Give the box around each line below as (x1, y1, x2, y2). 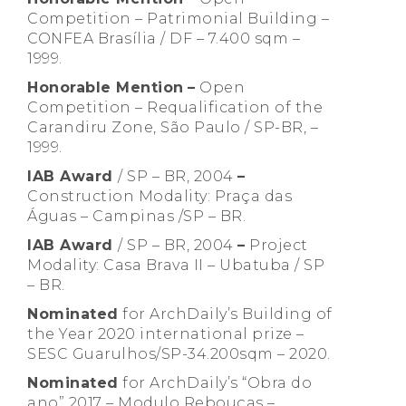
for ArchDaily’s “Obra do (118, 374, 312, 392)
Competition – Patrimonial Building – (27, 10, 329, 28)
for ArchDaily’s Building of (118, 305, 333, 324)
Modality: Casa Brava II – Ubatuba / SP (27, 256, 324, 275)
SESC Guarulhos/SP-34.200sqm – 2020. (27, 345, 331, 363)
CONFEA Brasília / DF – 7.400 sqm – (27, 30, 300, 48)
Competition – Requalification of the (27, 99, 323, 117)
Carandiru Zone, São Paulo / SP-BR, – (27, 119, 318, 137)
